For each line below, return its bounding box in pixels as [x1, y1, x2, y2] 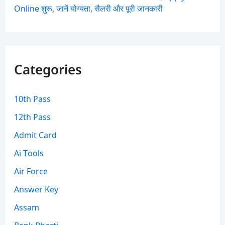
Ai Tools [14, 147, 44, 158]
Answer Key [14, 183, 58, 194]
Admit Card [14, 129, 57, 140]
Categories [14, 62, 82, 80]
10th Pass [14, 92, 51, 104]
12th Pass [14, 110, 51, 122]
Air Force [14, 165, 48, 176]
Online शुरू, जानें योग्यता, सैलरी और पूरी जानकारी [14, 2, 163, 14]
